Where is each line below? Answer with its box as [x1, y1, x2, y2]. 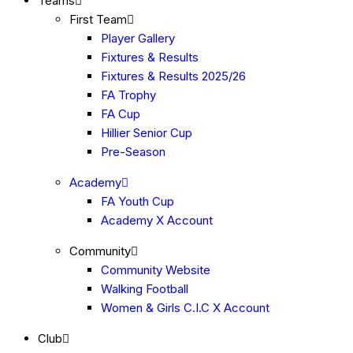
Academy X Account [101, 213, 213, 228]
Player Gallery [101, 31, 175, 46]
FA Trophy [101, 87, 156, 102]
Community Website [101, 262, 210, 277]
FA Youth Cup [101, 194, 174, 209]
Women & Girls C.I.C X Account [101, 300, 269, 315]
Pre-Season [101, 144, 165, 159]
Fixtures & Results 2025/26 [101, 69, 246, 84]
